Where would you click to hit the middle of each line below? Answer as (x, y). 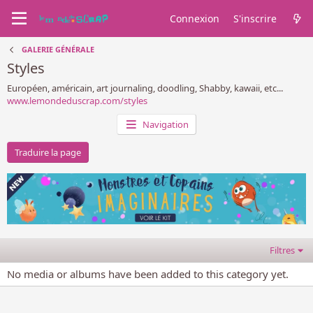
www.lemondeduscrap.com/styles (77, 101)
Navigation (166, 124)
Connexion (195, 18)
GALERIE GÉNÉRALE (58, 49)
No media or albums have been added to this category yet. (148, 274)
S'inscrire (255, 18)
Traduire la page (48, 152)
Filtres (283, 250)
